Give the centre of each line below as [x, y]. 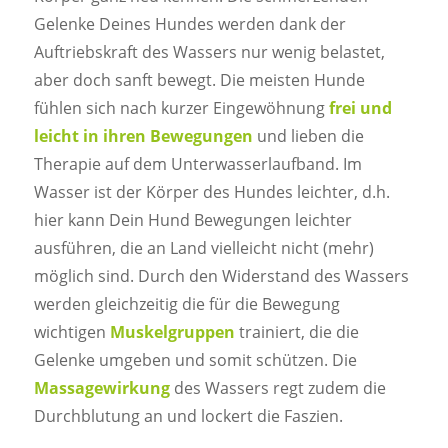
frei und [360, 107]
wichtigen [71, 331]
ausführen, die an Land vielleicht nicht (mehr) [203, 247]
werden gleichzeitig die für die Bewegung [186, 303]
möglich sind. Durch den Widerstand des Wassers [221, 275]
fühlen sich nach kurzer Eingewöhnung [181, 107]
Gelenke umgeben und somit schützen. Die [195, 359]
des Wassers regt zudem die [277, 387]
